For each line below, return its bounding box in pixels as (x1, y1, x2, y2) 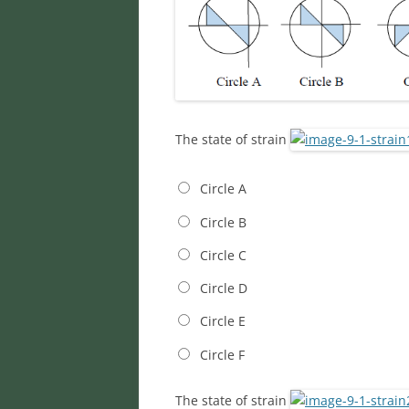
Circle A (199, 180, 246, 198)
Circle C (199, 246, 246, 264)
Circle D (199, 279, 247, 298)
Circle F (199, 345, 245, 363)
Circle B (199, 213, 246, 231)
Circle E (199, 312, 246, 330)
